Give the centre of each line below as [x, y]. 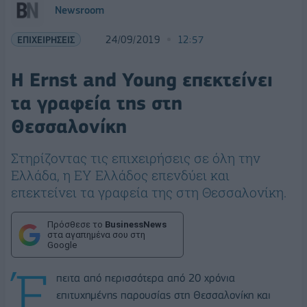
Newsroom [79, 10]
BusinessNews [136, 224]
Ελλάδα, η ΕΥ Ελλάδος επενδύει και [120, 175]
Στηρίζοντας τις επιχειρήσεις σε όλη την [136, 158]
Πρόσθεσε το [76, 224]
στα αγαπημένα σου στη [96, 235]
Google [62, 245]
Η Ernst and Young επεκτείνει [142, 80]
